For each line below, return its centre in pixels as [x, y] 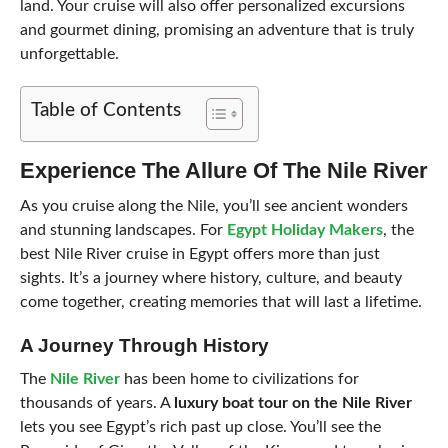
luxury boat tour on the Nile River [292, 403]
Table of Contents [105, 110]
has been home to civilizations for [239, 379]
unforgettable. [69, 54]
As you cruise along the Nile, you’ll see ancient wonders [213, 206]
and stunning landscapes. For [123, 230]
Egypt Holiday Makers [304, 230]
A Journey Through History [144, 345]
